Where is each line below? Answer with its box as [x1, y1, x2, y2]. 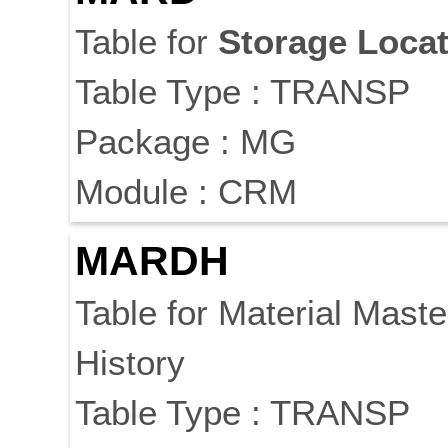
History [75, 343, 185, 383]
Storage [218, 22, 347, 62]
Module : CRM [75, 172, 297, 212]
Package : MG [75, 122, 296, 162]
